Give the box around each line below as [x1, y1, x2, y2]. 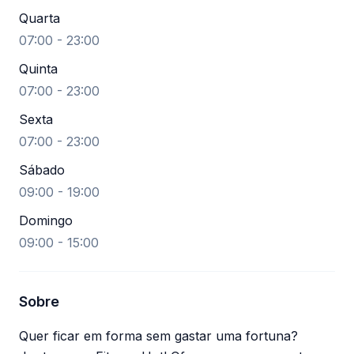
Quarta [19, 10, 60, 26]
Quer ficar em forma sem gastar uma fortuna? [19, 328, 298, 344]
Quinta [19, 61, 58, 77]
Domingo [19, 213, 73, 228]
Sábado [19, 162, 65, 178]
